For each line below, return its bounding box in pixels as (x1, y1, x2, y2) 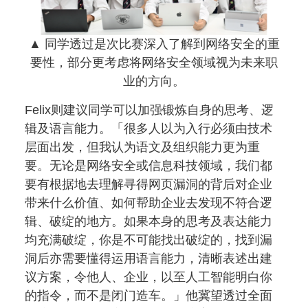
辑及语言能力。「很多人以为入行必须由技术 (25, 122, 272, 136)
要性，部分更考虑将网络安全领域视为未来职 (30, 56, 278, 70)
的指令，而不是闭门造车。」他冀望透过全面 (25, 289, 272, 303)
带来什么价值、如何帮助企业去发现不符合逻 (25, 196, 272, 210)
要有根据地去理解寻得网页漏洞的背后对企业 (25, 177, 272, 192)
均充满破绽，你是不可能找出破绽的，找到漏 (25, 233, 272, 247)
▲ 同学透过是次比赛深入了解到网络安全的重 (28, 37, 280, 52)
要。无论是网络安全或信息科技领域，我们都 (25, 159, 272, 173)
